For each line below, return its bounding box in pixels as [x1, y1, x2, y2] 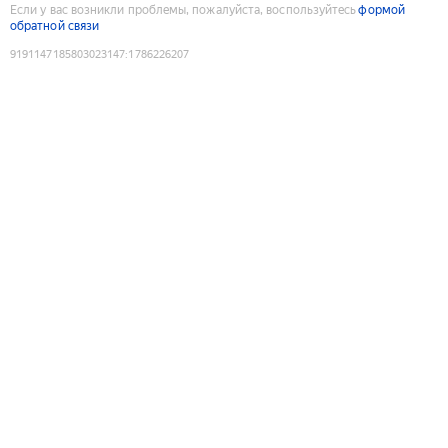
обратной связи [10, 18, 100, 33]
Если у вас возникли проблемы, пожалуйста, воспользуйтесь [10, 2, 357, 17]
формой [358, 2, 405, 17]
